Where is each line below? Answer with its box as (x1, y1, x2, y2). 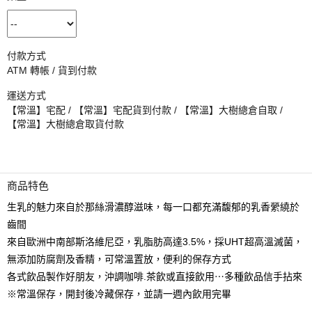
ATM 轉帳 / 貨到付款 (7, 65, 97, 76)
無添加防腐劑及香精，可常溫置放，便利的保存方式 (7, 253, 231, 265)
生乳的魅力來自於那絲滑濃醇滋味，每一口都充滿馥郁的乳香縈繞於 (7, 201, 299, 212)
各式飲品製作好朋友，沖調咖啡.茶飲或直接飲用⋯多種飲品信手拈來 (7, 271, 302, 282)
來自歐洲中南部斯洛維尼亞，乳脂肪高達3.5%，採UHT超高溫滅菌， (7, 236, 303, 247)
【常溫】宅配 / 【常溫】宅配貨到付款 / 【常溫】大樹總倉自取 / (7, 104, 283, 116)
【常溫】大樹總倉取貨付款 (7, 118, 124, 130)
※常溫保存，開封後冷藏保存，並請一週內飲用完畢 (7, 288, 231, 299)
